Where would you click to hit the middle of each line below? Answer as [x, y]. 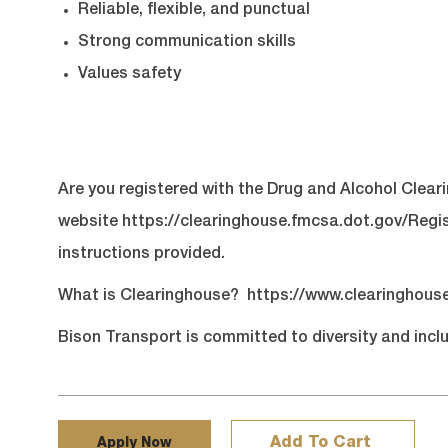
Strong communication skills [187, 43]
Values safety [129, 75]
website [90, 223]
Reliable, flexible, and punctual [194, 11]
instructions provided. [141, 255]
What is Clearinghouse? [152, 297]
